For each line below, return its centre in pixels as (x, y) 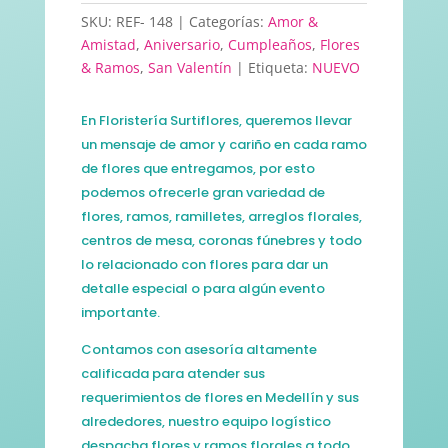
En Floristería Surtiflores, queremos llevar (216, 120)
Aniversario (181, 44)
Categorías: (228, 21)
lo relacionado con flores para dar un (204, 264)
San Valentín (189, 67)
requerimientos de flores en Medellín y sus (219, 397)
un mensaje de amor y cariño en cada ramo (223, 144)
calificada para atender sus (172, 373)
